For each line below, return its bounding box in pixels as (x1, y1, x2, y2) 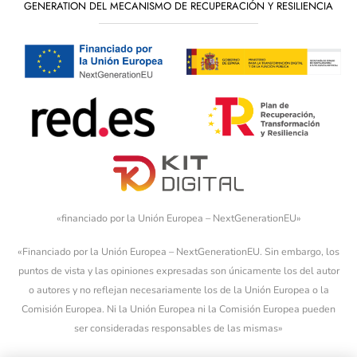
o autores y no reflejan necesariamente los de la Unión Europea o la (28, 283, 329, 297)
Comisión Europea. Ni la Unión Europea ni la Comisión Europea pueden (22, 302, 335, 316)
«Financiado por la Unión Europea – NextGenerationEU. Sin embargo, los (18, 245, 339, 259)
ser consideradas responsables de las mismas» (74, 321, 283, 335)
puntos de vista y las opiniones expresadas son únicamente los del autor (18, 264, 339, 278)
